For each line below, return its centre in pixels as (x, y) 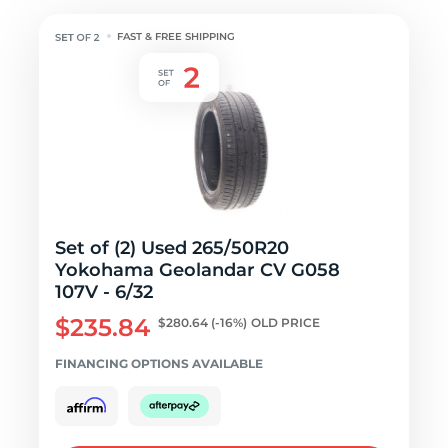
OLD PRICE (285, 322)
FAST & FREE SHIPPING (176, 36)
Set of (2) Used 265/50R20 (172, 248)
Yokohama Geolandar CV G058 (197, 270)
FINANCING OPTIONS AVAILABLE (159, 363)
